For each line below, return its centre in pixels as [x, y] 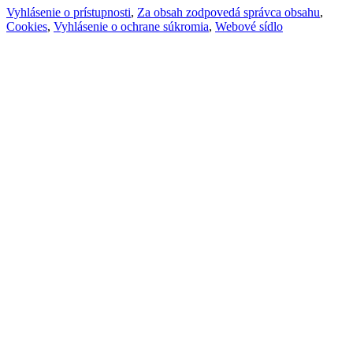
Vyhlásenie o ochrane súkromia [131, 26]
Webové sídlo [249, 26]
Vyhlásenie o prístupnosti [69, 12]
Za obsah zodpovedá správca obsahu [229, 12]
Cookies [27, 26]
